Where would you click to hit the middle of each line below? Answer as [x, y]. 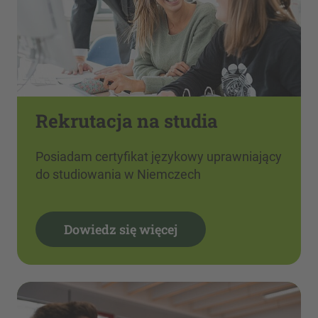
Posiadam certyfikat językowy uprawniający [158, 156]
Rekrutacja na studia [126, 120]
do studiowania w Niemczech [118, 174]
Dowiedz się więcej [120, 229]
